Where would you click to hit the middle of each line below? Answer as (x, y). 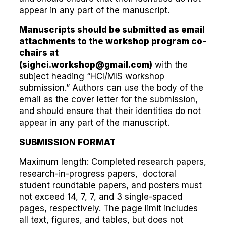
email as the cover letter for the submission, (108, 99)
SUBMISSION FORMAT (67, 142)
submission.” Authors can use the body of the (111, 88)
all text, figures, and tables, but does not (101, 220)
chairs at (39, 53)
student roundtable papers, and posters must (110, 185)
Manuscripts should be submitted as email (112, 30)
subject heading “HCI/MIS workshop (92, 76)
